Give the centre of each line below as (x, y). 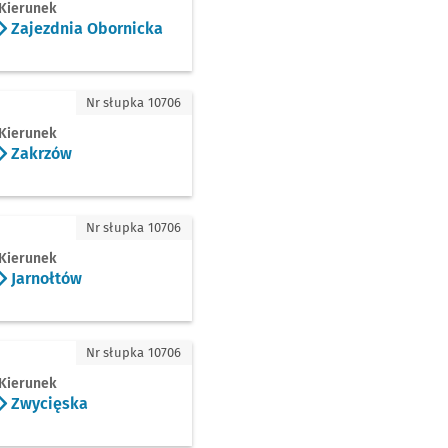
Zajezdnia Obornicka (85, 28)
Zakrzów (39, 153)
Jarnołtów (44, 278)
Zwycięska (47, 403)
